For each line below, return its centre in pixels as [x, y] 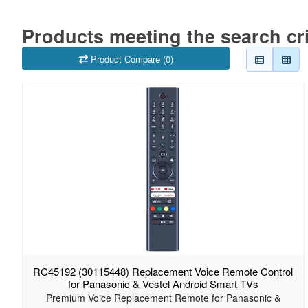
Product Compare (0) [132, 58]
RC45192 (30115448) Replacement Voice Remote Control [163, 272]
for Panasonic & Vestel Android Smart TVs [163, 284]
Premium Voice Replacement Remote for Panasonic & [163, 298]
